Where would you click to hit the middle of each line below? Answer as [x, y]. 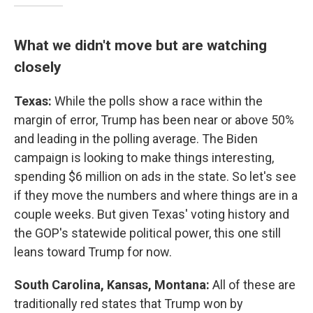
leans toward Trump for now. [93, 252]
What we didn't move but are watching [140, 45]
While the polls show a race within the [157, 101]
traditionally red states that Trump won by [129, 304]
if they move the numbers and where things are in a [156, 195]
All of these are [254, 285]
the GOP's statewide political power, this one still [147, 233]
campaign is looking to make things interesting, [144, 158]
